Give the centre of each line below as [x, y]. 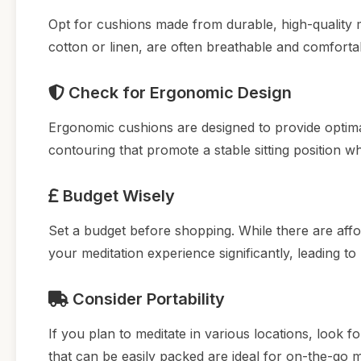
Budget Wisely [117, 195]
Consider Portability [147, 299]
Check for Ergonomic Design [178, 92]
